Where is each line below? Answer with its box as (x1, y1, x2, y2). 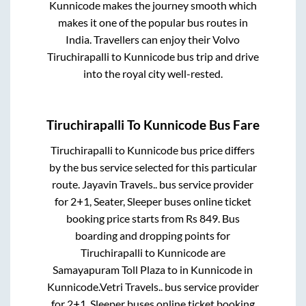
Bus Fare (206, 117, 260, 133)
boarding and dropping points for (75, 229, 231, 242)
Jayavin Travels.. (82, 178, 158, 191)
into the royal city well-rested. (83, 66, 223, 80)
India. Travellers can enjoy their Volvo (66, 32, 240, 46)
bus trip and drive (174, 49, 259, 63)
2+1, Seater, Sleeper (70, 195, 162, 208)
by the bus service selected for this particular (48, 161, 257, 174)
